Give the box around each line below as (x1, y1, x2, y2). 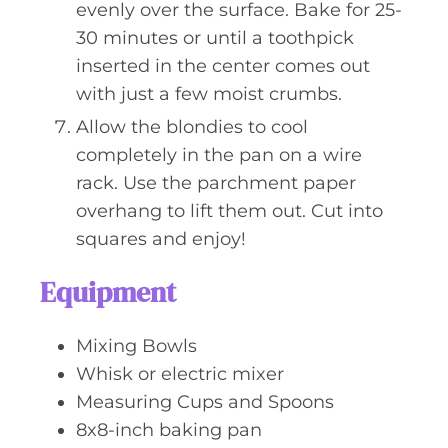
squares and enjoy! (76, 228, 246, 250)
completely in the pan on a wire (76, 144, 362, 166)
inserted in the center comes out (76, 55, 370, 77)
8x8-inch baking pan (76, 419, 262, 441)
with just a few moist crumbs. (76, 83, 342, 105)
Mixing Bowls (76, 335, 197, 357)
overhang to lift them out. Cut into (76, 200, 383, 222)
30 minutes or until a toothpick (76, 27, 354, 49)
